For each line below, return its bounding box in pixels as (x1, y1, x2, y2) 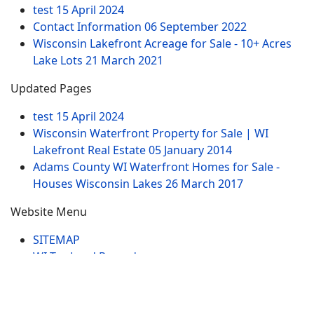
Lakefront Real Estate (33, 142, 149, 158)
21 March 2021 (86, 53, 163, 68)
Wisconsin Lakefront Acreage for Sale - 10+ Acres (33, 36, 292, 51)
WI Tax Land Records (33, 249, 142, 264)
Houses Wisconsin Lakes (33, 176, 165, 191)
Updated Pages (11, 81, 92, 96)
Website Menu (11, 204, 87, 219)
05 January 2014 (149, 142, 232, 158)
